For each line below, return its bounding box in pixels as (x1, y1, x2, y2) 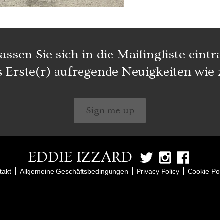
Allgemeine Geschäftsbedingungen (19, 167, 128, 175)
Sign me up (86, 105, 134, 116)
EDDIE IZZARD (27, 148, 132, 165)
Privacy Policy (136, 167, 179, 175)
